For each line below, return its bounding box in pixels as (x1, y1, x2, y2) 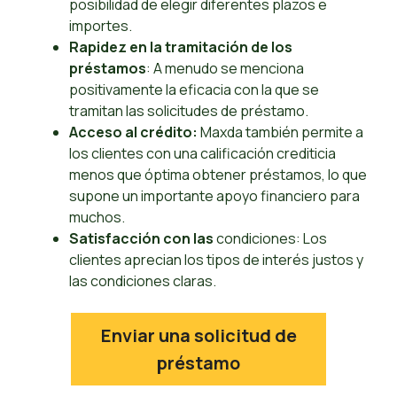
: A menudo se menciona (146, 58, 304, 79)
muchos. (69, 207, 125, 228)
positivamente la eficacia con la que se (69, 80, 319, 100)
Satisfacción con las (69, 229, 214, 249)
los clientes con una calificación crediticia (69, 144, 336, 164)
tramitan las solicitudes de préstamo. (69, 101, 308, 121)
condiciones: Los (214, 229, 327, 249)
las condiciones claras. (69, 271, 216, 292)
